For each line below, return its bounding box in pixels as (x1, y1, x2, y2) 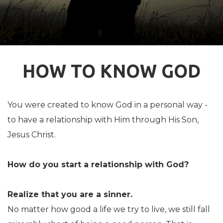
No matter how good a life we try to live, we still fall (7, 204, 210, 214)
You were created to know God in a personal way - (7, 100, 208, 110)
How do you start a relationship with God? (7, 159, 189, 169)
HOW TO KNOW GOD (22, 60, 201, 81)
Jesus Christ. (7, 129, 58, 139)
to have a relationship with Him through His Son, (7, 114, 199, 124)
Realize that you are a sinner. (7, 189, 135, 199)
